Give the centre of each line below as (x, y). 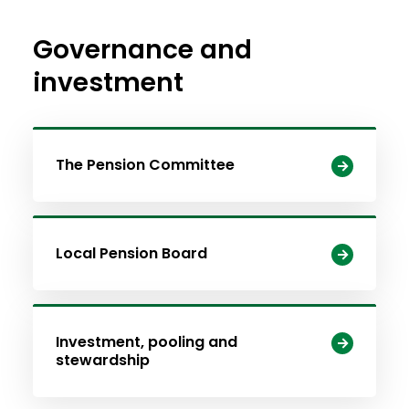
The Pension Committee (145, 165)
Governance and (142, 50)
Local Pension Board (131, 253)
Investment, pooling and (146, 342)
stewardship (102, 360)
